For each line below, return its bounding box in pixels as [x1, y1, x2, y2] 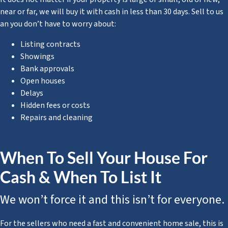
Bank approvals [20, 63, 74, 74]
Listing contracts [20, 38, 80, 50]
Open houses [20, 75, 65, 87]
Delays [20, 87, 43, 99]
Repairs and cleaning [20, 111, 93, 123]
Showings [20, 50, 54, 62]
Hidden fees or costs [20, 99, 90, 111]
